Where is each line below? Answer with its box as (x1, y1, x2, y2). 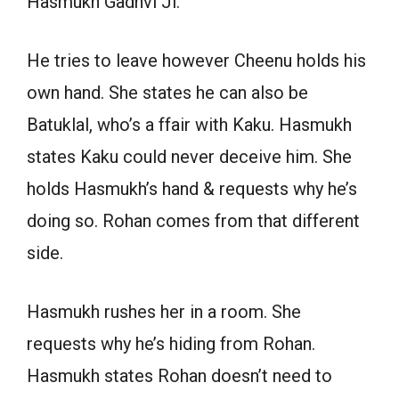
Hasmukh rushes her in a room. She (27, 300, 301, 322)
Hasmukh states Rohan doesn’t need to (27, 364, 332, 387)
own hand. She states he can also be (27, 81, 308, 103)
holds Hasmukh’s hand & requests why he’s (27, 177, 357, 199)
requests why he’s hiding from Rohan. (27, 332, 315, 354)
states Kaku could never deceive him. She (27, 145, 352, 167)
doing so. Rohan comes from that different (27, 209, 360, 232)
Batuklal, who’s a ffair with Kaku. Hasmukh (27, 113, 352, 135)
